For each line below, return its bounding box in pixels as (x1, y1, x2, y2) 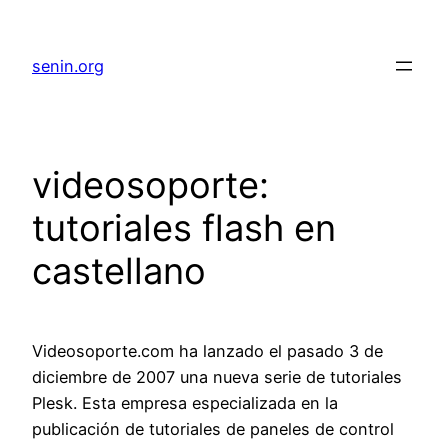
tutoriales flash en (32, 206, 336, 251)
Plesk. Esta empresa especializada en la (32, 393, 338, 414)
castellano (32, 249, 206, 294)
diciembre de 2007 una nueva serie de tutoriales (32, 367, 402, 388)
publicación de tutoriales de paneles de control (32, 419, 394, 440)
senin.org (32, 56, 104, 77)
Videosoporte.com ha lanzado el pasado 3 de (32, 341, 383, 362)
